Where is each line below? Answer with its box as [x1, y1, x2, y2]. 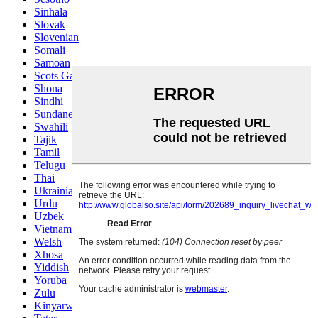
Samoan [34, 57, 70, 70]
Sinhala [34, 6, 67, 18]
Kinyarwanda [34, 300, 95, 312]
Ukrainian [34, 185, 79, 197]
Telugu [34, 159, 65, 172]
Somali [34, 44, 65, 57]
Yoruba [34, 274, 67, 287]
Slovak [34, 18, 65, 31]
